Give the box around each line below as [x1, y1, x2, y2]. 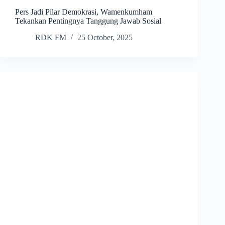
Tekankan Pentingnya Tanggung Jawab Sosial [15, 17, 161, 26]
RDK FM [35, 33, 66, 42]
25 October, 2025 [77, 33, 133, 42]
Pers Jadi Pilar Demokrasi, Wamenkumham [15, 8, 152, 17]
